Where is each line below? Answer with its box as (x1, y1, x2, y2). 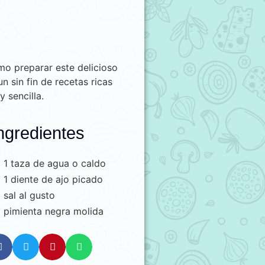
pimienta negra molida (3, 205, 104, 217)
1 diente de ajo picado (3, 173, 103, 185)
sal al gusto (3, 189, 55, 201)
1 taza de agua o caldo (3, 157, 106, 169)
